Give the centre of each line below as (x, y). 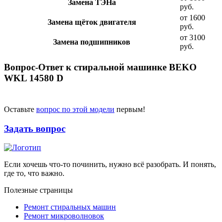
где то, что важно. (34, 173)
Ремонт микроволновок (64, 216)
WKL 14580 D (34, 78)
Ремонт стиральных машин (70, 207)
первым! (130, 109)
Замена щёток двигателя (92, 22)
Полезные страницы (38, 190)
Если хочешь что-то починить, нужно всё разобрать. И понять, (110, 165)
